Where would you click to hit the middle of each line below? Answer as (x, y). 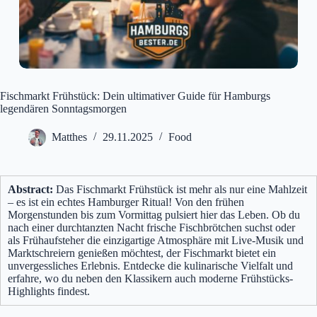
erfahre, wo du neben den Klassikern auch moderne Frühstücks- (150, 279)
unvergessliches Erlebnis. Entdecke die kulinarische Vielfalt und (150, 266)
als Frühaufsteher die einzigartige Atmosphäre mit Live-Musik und (156, 241)
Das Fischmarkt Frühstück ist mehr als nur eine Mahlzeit (180, 190)
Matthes (69, 137)
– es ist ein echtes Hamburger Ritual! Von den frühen (126, 202)
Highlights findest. (49, 292)
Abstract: (30, 190)
